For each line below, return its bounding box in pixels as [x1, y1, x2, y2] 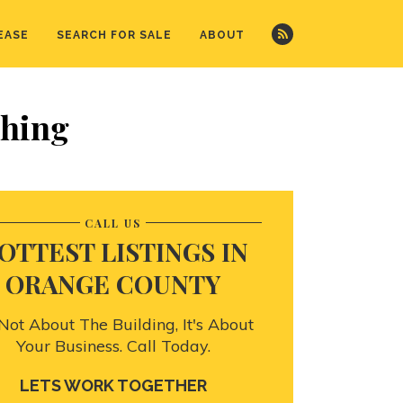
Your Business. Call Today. [15, 336, 210, 356]
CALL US [85, 216, 141, 230]
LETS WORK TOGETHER [19, 376, 207, 395]
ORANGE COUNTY [5, 267, 220, 300]
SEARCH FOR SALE [57, 29, 172, 41]
